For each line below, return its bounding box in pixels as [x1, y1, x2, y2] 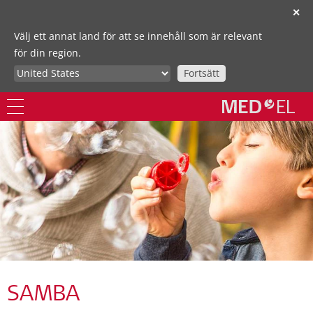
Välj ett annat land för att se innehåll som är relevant [14, 29, 262, 43]
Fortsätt [184, 66, 219, 80]
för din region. [14, 46, 81, 59]
